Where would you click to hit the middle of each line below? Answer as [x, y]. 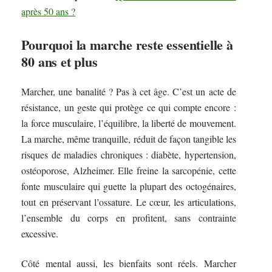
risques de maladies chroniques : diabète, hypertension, [129, 155]
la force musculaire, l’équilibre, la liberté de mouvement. [129, 123]
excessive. [40, 234]
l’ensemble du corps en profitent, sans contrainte [129, 218]
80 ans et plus [59, 61]
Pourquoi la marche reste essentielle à [127, 44]
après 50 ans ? [49, 11]
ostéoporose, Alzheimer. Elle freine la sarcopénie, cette [129, 171]
